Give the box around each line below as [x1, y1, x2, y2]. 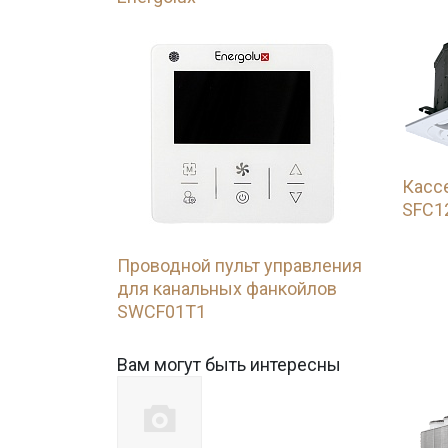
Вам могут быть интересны [117, 354, 341, 375]
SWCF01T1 [117, 301, 206, 322]
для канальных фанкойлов [117, 278, 337, 299]
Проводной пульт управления [117, 255, 362, 276]
